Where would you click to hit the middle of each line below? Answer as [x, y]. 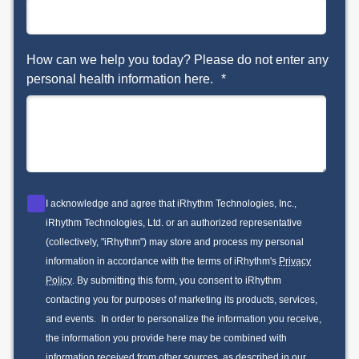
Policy [59, 280]
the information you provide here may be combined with [166, 338]
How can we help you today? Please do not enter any [177, 59]
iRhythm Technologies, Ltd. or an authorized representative [174, 222]
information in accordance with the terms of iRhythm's [162, 261]
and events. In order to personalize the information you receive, [184, 319]
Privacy [295, 261]
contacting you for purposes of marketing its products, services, [182, 299]
